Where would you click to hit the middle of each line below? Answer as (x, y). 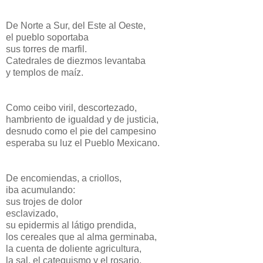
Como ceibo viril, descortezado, (71, 108)
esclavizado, (32, 214)
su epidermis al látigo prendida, (71, 225)
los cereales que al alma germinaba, (81, 237)
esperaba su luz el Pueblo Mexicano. (83, 143)
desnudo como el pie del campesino (81, 131)
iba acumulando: (41, 190)
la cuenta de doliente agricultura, (74, 249)
